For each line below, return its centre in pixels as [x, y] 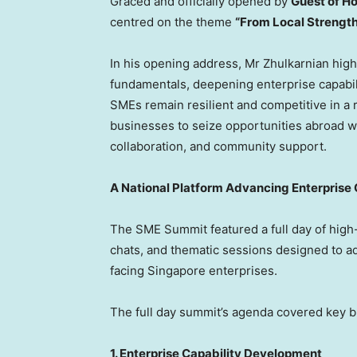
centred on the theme [173, 22]
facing [129, 270]
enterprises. [241, 270]
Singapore [177, 270]
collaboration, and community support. [220, 146]
